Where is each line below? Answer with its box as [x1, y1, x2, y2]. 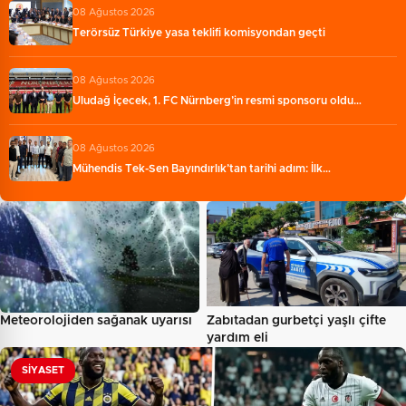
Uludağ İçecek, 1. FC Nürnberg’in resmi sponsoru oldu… [72, 95, 362, 107]
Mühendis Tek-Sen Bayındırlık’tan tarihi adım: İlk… [72, 163, 331, 175]
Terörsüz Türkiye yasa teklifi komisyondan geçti [72, 27, 325, 39]
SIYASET [22, 364, 64, 375]
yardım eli [207, 331, 268, 344]
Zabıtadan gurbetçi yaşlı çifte [207, 314, 386, 327]
